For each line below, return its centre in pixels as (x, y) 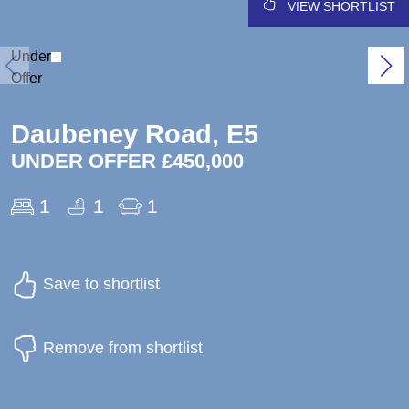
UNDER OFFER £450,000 (127, 161)
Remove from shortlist (121, 347)
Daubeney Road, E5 (135, 134)
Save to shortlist (99, 283)
